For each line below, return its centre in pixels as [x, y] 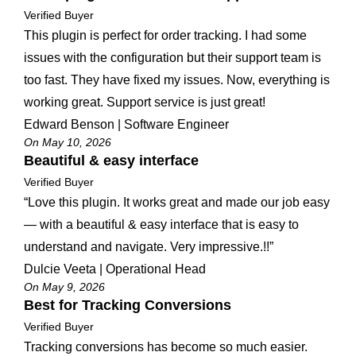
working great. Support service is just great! [145, 103]
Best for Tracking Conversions [128, 306]
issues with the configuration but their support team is [172, 58]
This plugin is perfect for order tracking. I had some [165, 36]
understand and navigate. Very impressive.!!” [149, 247]
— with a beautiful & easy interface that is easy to [161, 225]
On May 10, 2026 [68, 143]
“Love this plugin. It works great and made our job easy [177, 203]
